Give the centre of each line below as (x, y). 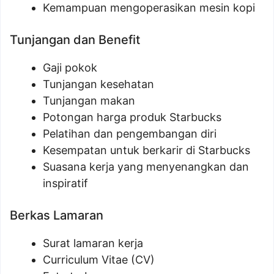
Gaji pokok (70, 68)
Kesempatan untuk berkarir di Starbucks (146, 150)
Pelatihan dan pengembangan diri (130, 134)
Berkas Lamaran (57, 215)
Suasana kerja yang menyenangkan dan (146, 167)
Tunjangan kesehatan (98, 84)
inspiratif (65, 183)
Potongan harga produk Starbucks (132, 117)
